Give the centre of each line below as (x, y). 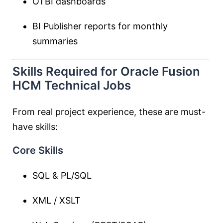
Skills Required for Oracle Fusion (106, 71)
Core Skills (38, 150)
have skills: (35, 127)
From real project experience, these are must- (109, 112)
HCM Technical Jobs (72, 85)
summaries (55, 41)
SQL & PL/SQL (62, 175)
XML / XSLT (56, 200)
